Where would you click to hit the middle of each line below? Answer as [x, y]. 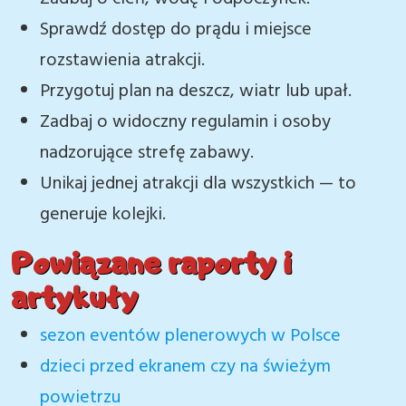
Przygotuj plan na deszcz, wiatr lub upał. [196, 92]
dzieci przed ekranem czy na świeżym [185, 367]
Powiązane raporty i [151, 262]
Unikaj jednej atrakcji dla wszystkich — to [198, 184]
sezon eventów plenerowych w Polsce [190, 336]
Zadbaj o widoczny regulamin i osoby [185, 122]
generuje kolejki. [103, 215]
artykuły [74, 296]
